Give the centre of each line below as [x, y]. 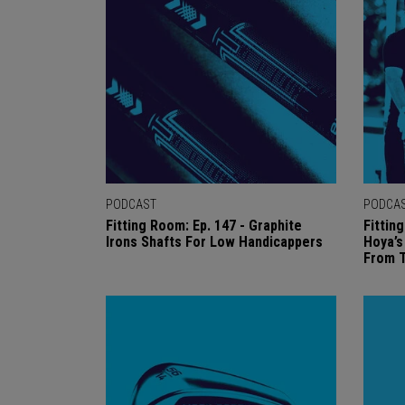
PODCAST [131, 204]
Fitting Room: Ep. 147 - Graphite [204, 226]
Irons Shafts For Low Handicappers [214, 242]
